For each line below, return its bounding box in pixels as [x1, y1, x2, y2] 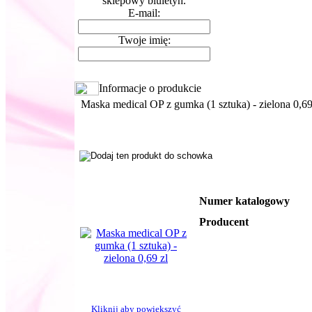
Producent [199, 216, 249, 228]
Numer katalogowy [199, 195, 290, 207]
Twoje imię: [118, 34, 171, 46]
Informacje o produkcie [99, 82, 201, 94]
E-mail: [128, 7, 160, 19]
